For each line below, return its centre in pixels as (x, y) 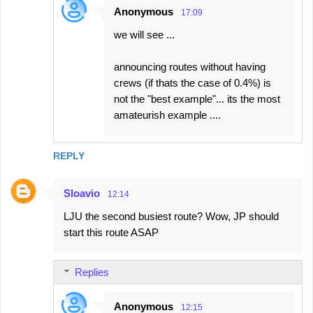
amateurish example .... (167, 115)
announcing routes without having (190, 67)
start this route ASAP (111, 233)
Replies (92, 272)
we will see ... (144, 35)
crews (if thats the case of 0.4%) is (192, 83)
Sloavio (82, 194)
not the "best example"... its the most (197, 99)
